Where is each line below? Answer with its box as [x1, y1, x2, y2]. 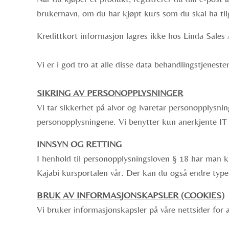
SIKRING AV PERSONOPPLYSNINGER [37, 87, 183, 98]
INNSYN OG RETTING [37, 139, 122, 149]
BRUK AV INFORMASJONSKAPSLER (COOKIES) [37, 190, 224, 200]
